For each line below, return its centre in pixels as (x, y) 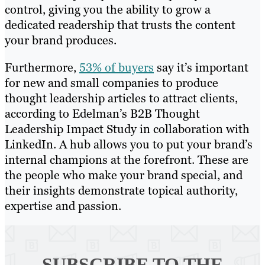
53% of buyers (117, 68)
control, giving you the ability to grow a (108, 10)
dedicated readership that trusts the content (120, 25)
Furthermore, (42, 68)
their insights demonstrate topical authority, (121, 191)
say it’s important (201, 68)
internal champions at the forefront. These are (127, 160)
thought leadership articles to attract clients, (121, 98)
